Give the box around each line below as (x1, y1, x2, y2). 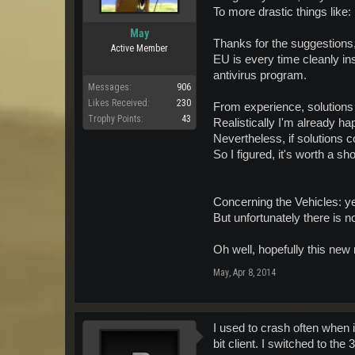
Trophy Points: (88, 113, 143, 124)
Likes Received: (88, 97, 150, 109)
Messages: (88, 81, 132, 93)
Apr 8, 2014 (233, 266, 276, 278)
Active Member (111, 42, 168, 54)
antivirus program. (213, 68, 307, 82)
